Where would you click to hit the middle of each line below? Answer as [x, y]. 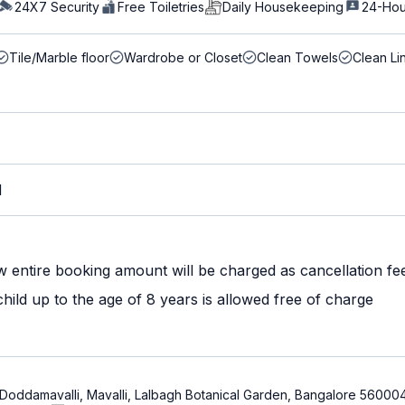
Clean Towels [297, 57]
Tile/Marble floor [59, 57]
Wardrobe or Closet [183, 57]
